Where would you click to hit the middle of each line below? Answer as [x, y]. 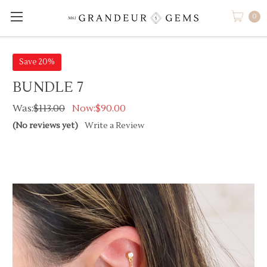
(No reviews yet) [45, 125]
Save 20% [37, 62]
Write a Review [114, 125]
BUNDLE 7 [48, 87]
